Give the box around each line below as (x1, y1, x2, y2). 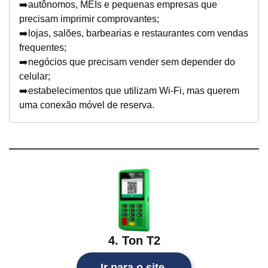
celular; (19, 71, 50, 82)
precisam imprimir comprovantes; (19, 14, 159, 25)
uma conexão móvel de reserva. (19, 100, 154, 111)
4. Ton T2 (108, 234, 160, 248)
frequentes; (19, 42, 66, 53)
